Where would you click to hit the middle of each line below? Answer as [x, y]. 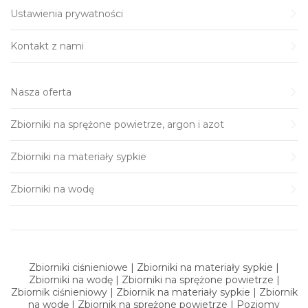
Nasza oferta [41, 92]
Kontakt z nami [47, 46]
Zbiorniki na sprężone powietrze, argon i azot [117, 125]
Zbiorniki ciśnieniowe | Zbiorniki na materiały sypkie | [154, 268]
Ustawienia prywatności [67, 14]
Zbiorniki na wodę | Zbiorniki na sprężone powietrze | [154, 280]
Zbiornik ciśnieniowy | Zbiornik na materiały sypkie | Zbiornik [154, 293]
